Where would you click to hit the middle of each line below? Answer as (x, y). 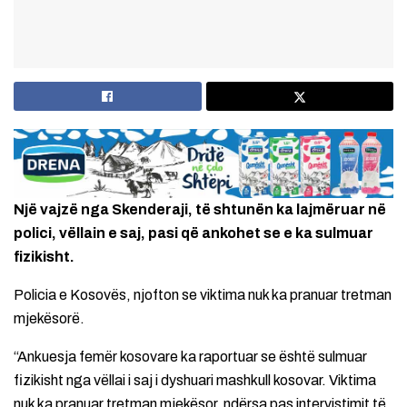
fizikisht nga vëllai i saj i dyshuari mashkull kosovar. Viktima (195, 381)
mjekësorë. (49, 319)
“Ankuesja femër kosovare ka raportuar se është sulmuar (190, 357)
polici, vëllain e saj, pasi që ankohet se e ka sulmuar (194, 233)
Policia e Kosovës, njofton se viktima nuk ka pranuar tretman (203, 295)
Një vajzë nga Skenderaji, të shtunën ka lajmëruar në (200, 210)
